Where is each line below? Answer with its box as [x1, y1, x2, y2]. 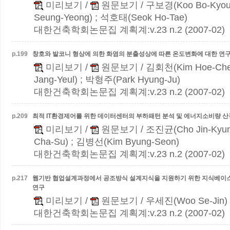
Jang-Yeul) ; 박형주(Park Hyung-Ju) [34, 74, 180, 85]
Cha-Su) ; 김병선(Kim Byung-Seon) [34, 137, 179, 147]
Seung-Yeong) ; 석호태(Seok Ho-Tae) [34, 12, 187, 23]
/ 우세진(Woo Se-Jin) [138, 196, 227, 206]
